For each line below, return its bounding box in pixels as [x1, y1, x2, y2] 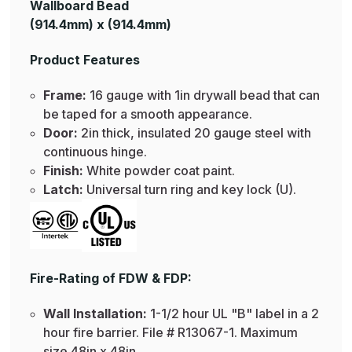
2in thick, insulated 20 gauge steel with [80, 124, 311, 141]
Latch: [42, 181, 86, 197]
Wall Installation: [42, 305, 147, 321]
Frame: [42, 86, 90, 103]
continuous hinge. [42, 143, 147, 159]
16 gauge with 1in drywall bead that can [89, 86, 320, 103]
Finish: [42, 162, 86, 178]
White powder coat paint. [86, 162, 235, 178]
